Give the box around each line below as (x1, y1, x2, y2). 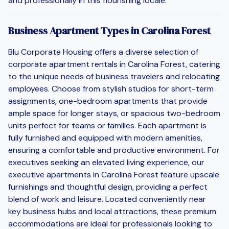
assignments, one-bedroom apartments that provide (8, 95, 208, 106)
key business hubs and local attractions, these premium (8, 205, 216, 217)
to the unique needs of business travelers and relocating (8, 71, 220, 82)
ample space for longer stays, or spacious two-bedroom (8, 107, 220, 119)
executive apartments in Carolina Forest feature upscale (8, 169, 219, 180)
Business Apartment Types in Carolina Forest (8, 23, 211, 38)
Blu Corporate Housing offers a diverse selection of (8, 46, 198, 57)
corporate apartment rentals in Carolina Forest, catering (8, 58, 220, 70)
